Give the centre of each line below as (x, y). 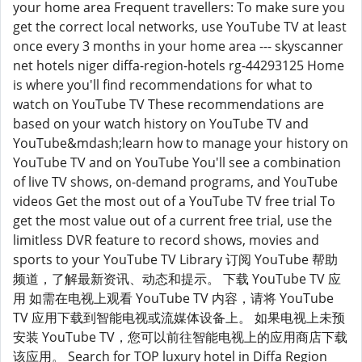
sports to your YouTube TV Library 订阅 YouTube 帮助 (175, 259)
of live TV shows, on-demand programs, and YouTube (175, 182)
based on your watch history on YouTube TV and (161, 124)
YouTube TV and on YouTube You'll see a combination (177, 162)
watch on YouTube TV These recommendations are (168, 104)
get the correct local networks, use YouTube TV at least (180, 27)
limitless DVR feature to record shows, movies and (166, 240)
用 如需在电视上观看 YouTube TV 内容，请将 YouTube (173, 298)
